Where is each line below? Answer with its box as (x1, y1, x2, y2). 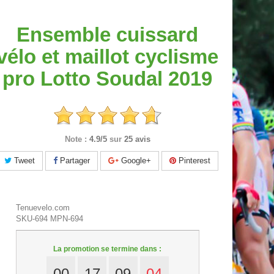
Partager (57, 156, 91, 166)
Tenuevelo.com (16, 203, 70, 213)
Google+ (119, 156, 152, 166)
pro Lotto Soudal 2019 (2, 67, 213, 91)
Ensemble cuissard (17, 23, 199, 46)
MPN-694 (50, 214, 83, 224)
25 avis (124, 135, 150, 144)
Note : (64, 135, 87, 144)
